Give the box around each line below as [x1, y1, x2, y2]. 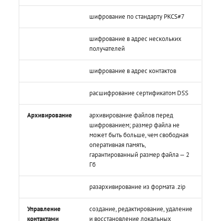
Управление [27, 204, 61, 213]
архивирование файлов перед [89, 110, 174, 119]
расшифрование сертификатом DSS [89, 88, 189, 97]
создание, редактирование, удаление [89, 204, 193, 213]
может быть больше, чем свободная [89, 130, 189, 139]
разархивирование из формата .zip [89, 182, 186, 191]
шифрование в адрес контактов [89, 66, 177, 75]
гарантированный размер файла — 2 [89, 150, 190, 159]
